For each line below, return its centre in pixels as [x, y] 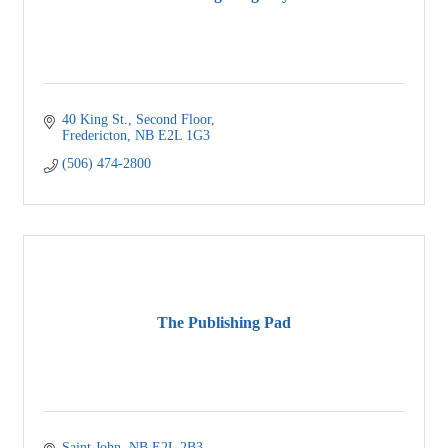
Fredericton [94, 135]
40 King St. [94, 119]
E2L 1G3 [183, 135]
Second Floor [173, 119]
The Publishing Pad [224, 323]
